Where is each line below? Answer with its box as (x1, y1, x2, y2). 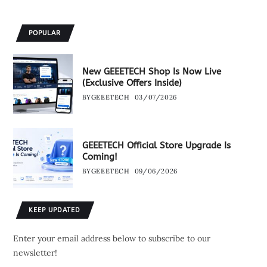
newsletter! (13, 247, 57, 259)
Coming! (82, 151, 117, 163)
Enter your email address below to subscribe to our (13, 233, 210, 244)
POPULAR (29, 29, 61, 37)
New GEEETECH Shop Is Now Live (82, 66, 221, 77)
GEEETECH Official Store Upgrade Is (82, 140, 231, 151)
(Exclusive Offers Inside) (82, 77, 182, 89)
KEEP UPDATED (29, 206, 81, 214)
